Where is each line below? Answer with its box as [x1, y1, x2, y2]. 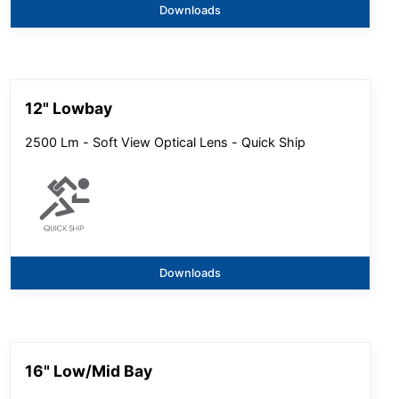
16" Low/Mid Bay [25, 361, 153, 380]
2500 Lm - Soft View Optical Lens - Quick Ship [25, 134, 306, 150]
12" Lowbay [25, 99, 113, 118]
